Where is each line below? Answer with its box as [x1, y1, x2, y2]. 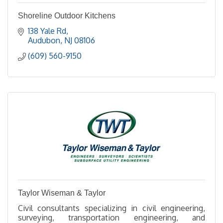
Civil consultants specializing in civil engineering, [18, 203, 205, 213]
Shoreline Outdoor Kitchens [18, 11, 115, 20]
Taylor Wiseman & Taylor [18, 189, 106, 197]
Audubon [28, 35, 60, 45]
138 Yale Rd [28, 26, 66, 36]
